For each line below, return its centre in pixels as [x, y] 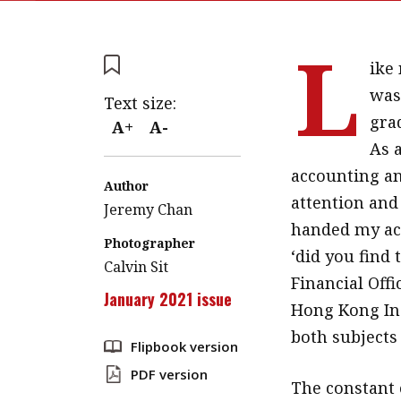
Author [126, 186]
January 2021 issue [167, 299]
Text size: [140, 103]
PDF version [169, 374]
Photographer [149, 243]
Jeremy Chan [148, 209]
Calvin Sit [136, 267]
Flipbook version [184, 346]
